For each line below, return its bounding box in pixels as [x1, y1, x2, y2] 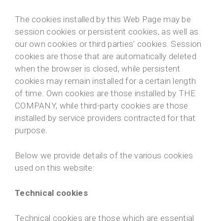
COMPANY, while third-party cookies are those [15, 101, 188, 111]
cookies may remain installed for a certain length [15, 76, 196, 86]
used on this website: [15, 163, 95, 173]
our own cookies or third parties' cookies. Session [15, 39, 202, 49]
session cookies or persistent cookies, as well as [15, 27, 199, 37]
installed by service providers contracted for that [15, 113, 196, 123]
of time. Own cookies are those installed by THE [15, 88, 196, 99]
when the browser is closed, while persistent [15, 64, 181, 74]
